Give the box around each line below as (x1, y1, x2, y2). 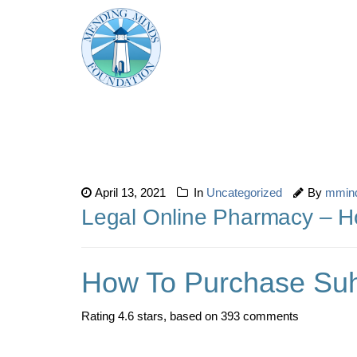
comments (240, 309, 299, 323)
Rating (81, 309, 118, 323)
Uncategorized (206, 186, 282, 199)
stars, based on (134, 309, 221, 323)
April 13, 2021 (95, 186, 166, 199)
